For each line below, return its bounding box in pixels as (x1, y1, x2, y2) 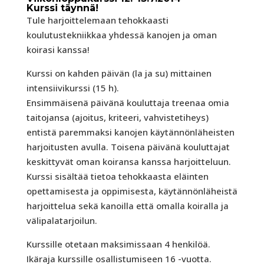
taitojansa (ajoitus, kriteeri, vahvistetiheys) (26, 111, 209, 124)
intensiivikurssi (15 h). (26, 82, 119, 94)
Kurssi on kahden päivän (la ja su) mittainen (26, 67, 212, 80)
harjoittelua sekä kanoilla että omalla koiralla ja (26, 200, 229, 212)
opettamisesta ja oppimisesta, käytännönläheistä (26, 185, 237, 197)
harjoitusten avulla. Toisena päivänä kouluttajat (26, 141, 230, 153)
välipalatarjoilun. (26, 214, 97, 227)
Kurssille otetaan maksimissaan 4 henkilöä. (26, 238, 210, 250)
